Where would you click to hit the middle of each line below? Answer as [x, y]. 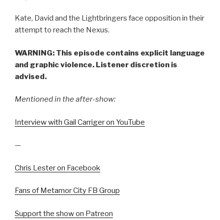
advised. [31, 76]
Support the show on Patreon [64, 213]
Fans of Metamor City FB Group [67, 191]
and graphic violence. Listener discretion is [96, 65]
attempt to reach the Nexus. [62, 30]
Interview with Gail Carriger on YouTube [80, 122]
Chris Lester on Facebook [57, 168]
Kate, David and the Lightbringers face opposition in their [110, 18]
